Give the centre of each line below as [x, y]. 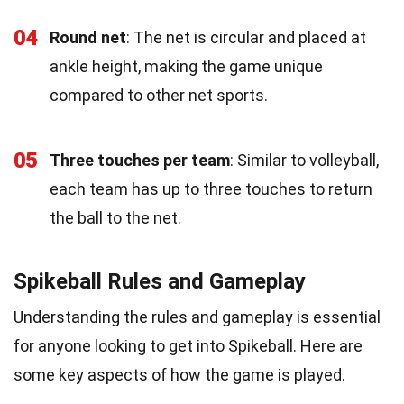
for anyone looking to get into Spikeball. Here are [188, 345]
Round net [88, 37]
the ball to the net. [115, 217]
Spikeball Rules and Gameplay [160, 281]
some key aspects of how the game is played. [179, 374]
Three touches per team [140, 160]
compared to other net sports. [159, 95]
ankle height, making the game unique [186, 66]
